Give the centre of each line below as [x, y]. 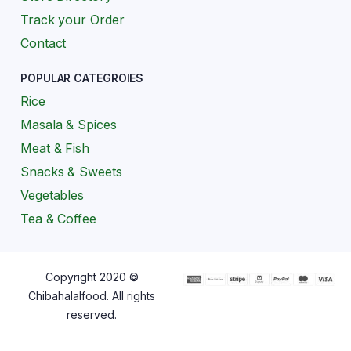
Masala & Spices [69, 125]
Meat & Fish [55, 148]
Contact [43, 43]
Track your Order [72, 20]
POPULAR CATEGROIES [82, 78]
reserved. [92, 315]
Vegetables [52, 195]
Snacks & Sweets [71, 172]
